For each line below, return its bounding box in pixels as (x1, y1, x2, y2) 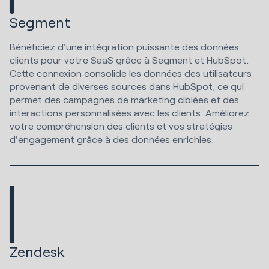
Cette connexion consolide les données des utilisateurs (10, 67, 252, 79)
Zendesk (10, 242, 65, 260)
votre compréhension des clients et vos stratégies (10, 120, 232, 132)
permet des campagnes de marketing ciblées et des (10, 94, 239, 106)
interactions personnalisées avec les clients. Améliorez (10, 107, 249, 119)
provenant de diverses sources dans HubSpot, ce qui (10, 80, 244, 92)
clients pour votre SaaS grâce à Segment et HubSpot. (10, 54, 249, 66)
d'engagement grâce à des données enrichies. (10, 133, 216, 145)
